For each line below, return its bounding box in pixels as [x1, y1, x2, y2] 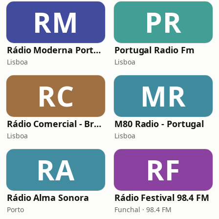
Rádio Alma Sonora [7, 192, 89, 203]
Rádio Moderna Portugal [93, 44, 101, 56]
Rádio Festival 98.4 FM [114, 192, 210, 203]
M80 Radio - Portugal [114, 118, 204, 130]
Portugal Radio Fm [114, 44, 195, 56]
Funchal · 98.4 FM [114, 205, 172, 214]
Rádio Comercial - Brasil [94, 118, 102, 130]
